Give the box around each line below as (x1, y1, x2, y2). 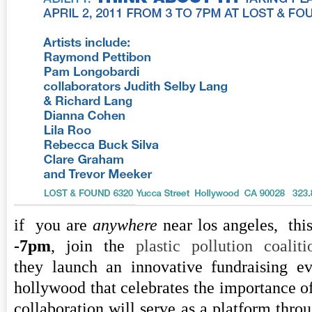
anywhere (92, 216, 157, 234)
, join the (51, 237, 136, 255)
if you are (14, 216, 93, 234)
